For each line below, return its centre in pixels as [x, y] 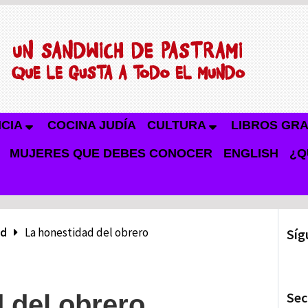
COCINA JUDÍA [92, 125]
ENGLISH [251, 153]
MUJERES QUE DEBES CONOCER [111, 153]
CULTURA [177, 125]
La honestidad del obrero [87, 232]
